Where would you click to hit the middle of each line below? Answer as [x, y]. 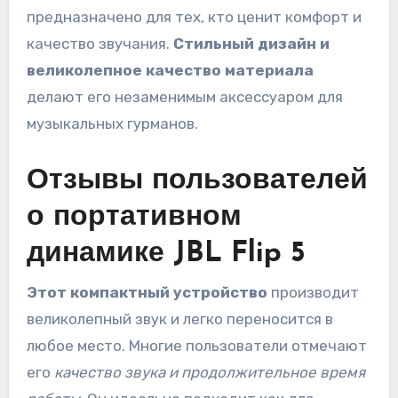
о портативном [134, 218]
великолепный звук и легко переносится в [179, 318]
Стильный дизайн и [251, 44]
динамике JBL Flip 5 [166, 255]
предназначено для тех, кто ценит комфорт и [194, 17]
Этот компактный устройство [147, 292]
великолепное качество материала [170, 71]
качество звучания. [99, 44]
